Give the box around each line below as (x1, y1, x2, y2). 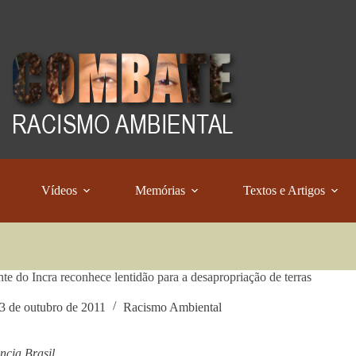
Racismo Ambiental (122, 300, 222, 314)
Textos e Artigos (243, 184, 326, 197)
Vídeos (41, 184, 78, 197)
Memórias (135, 184, 186, 197)
